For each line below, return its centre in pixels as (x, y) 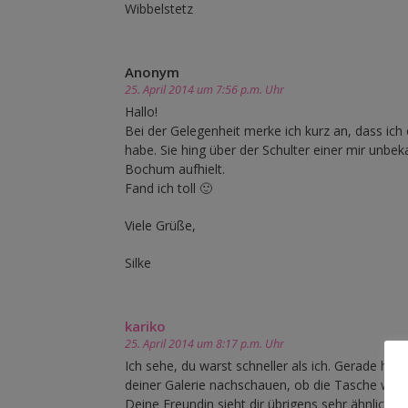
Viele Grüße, (160, 226)
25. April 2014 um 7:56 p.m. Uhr (204, 90)
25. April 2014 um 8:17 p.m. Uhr (204, 344)
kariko (145, 326)
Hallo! (141, 112)
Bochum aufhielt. (175, 169)
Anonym (152, 72)
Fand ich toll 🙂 (168, 189)
